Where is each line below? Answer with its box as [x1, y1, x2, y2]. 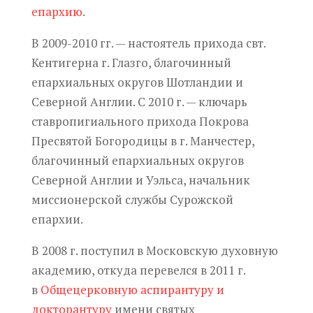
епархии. [31, 210, 83, 227]
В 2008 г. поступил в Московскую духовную [31, 242, 278, 259]
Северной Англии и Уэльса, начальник [31, 171, 250, 188]
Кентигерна [31, 54, 99, 71]
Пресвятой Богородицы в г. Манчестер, [31, 132, 254, 149]
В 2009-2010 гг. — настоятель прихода [31, 34, 246, 51]
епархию [31, 3, 82, 20]
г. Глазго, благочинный [98, 54, 231, 71]
